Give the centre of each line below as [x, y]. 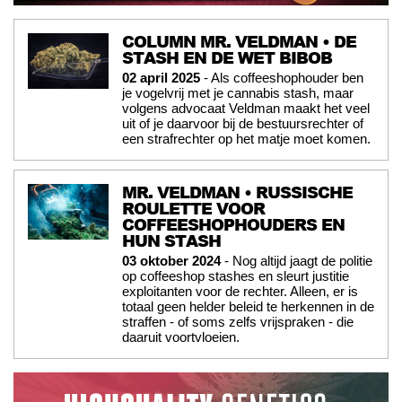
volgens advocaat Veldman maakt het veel [246, 109]
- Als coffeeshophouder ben [282, 78]
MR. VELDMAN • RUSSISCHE [237, 192]
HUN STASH [171, 241]
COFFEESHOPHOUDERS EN [233, 225]
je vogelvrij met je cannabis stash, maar [238, 93]
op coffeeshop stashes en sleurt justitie [236, 276]
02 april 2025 [161, 78]
